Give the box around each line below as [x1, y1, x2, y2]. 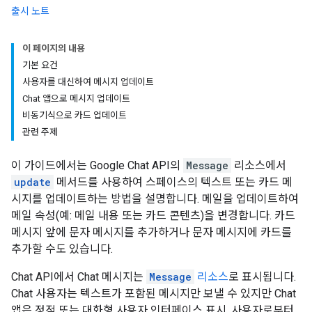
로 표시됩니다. [228, 270, 296, 283]
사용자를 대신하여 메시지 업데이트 [22, 77, 154, 87]
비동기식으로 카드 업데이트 [22, 110, 127, 120]
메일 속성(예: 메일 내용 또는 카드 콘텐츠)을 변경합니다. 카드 [11, 209, 295, 222]
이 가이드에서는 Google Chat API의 [11, 159, 183, 172]
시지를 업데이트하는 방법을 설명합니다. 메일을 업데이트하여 [11, 192, 299, 205]
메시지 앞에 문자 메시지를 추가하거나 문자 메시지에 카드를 [11, 226, 292, 239]
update [14, 175, 51, 189]
